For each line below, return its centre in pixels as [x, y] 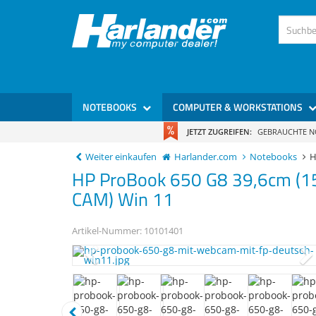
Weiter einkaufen [121, 157]
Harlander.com [206, 157]
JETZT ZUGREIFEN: [219, 131]
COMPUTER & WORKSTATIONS [239, 107]
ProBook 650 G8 [164, 180]
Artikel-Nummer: [108, 231]
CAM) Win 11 [123, 199]
